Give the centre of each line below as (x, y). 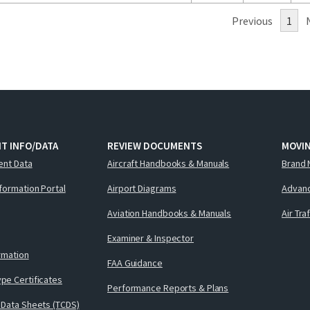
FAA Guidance (135, 263)
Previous (252, 21)
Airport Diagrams (142, 188)
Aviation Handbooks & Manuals (170, 213)
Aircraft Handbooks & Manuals (168, 163)
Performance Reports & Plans (168, 288)
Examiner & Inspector (151, 238)
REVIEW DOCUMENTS (155, 146)
